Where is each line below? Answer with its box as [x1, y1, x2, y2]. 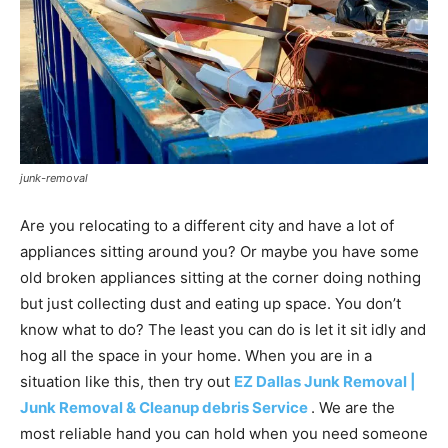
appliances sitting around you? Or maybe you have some [20, 242, 419, 262]
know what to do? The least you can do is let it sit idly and [20, 320, 426, 340]
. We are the [311, 398, 395, 418]
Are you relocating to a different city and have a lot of [20, 216, 394, 236]
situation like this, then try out [20, 372, 234, 392]
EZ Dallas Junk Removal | [234, 372, 416, 392]
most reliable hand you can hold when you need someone [20, 424, 428, 444]
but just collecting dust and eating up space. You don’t [20, 294, 401, 314]
